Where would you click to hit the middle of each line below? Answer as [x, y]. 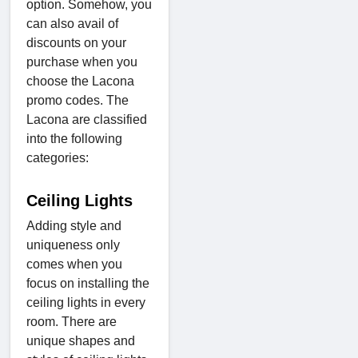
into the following [74, 138]
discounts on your [76, 42]
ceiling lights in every [86, 302]
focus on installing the [88, 283]
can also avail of [72, 23]
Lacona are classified [87, 119]
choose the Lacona [80, 81]
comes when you [74, 264]
